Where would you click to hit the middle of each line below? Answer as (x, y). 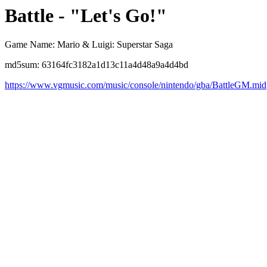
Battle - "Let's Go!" (86, 15)
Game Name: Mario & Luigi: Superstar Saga (89, 45)
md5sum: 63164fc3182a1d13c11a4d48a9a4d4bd (97, 65)
